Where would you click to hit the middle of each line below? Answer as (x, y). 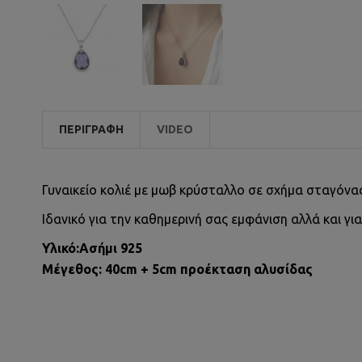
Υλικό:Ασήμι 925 (92, 248)
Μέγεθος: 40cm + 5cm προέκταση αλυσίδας (177, 269)
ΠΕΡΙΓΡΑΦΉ (91, 129)
